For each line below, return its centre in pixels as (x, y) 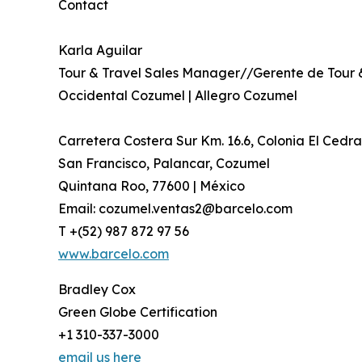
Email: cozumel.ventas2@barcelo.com (175, 209)
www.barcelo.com (114, 254)
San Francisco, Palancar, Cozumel (164, 164)
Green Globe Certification (138, 312)
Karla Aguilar (100, 51)
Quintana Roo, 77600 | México (152, 186)
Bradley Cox (97, 290)
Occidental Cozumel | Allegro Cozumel (178, 96)
